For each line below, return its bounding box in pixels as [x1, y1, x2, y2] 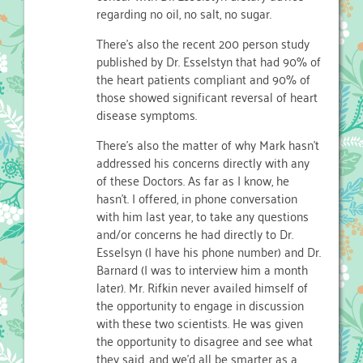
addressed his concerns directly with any [96, 150, 310, 173]
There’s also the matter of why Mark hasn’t [96, 132, 319, 156]
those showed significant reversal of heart [96, 84, 318, 108]
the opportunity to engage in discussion [96, 293, 304, 316]
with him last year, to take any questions [96, 203, 309, 227]
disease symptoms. [96, 102, 197, 126]
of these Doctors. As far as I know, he [96, 168, 289, 191]
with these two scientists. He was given [96, 310, 303, 334]
